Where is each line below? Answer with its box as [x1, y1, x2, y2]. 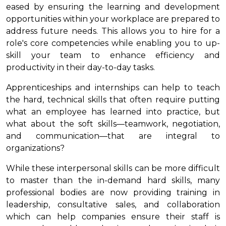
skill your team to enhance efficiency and [6, 50, 220, 60]
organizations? [6, 143, 67, 153]
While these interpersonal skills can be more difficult [6, 163, 220, 173]
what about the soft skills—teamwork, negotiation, [6, 119, 220, 129]
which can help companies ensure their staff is [6, 211, 220, 221]
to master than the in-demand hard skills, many [6, 175, 220, 185]
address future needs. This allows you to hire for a [6, 26, 220, 36]
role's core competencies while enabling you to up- [6, 38, 220, 48]
